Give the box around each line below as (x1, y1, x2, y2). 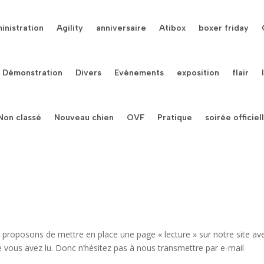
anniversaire (96, 23, 147, 33)
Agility (57, 23, 84, 33)
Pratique (157, 113, 193, 123)
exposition (177, 68, 220, 78)
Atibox (159, 23, 186, 33)
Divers (75, 68, 102, 78)
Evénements (114, 68, 164, 78)
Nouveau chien (54, 113, 114, 123)
